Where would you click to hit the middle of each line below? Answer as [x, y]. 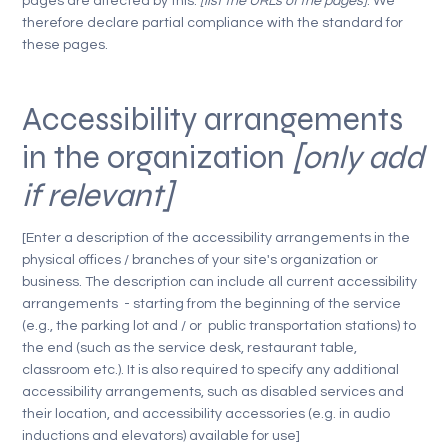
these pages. [65, 44]
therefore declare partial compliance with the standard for [213, 22]
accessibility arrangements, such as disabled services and [213, 392]
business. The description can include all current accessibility [220, 282]
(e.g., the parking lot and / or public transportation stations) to [219, 326]
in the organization [157, 157]
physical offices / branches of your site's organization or [200, 260]
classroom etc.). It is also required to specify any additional [211, 370]
